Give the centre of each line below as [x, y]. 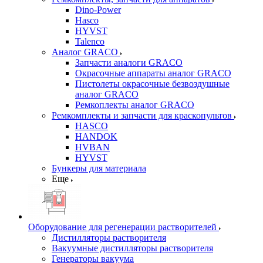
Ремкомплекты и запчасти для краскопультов [142, 115]
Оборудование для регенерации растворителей [122, 227]
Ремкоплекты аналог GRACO [135, 105]
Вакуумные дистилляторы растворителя [132, 248]
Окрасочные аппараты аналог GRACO [153, 73]
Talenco [90, 41]
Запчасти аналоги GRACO [129, 63]
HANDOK [96, 136]
